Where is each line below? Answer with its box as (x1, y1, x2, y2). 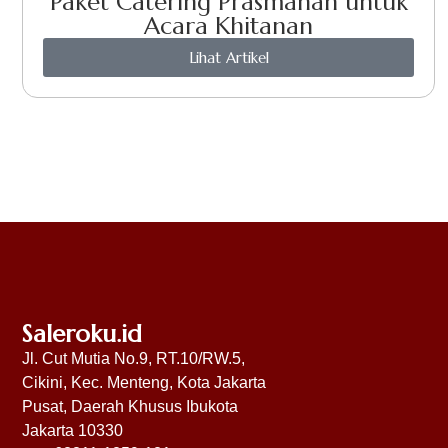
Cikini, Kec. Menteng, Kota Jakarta (22, 373, 266, 391)
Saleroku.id (22, 318, 142, 349)
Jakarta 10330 (22, 421, 123, 439)
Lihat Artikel (188, 47, 269, 67)
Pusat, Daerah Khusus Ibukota (22, 397, 238, 415)
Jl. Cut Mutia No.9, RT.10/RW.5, (22, 349, 245, 367)
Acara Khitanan (144, 10, 314, 41)
